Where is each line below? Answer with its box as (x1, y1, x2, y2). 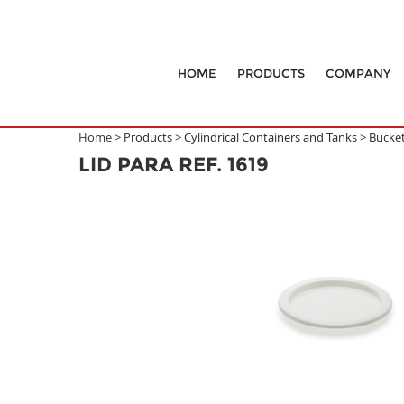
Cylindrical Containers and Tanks (184, 129, 357, 145)
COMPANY (325, 66, 390, 80)
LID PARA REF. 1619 (78, 152, 269, 177)
